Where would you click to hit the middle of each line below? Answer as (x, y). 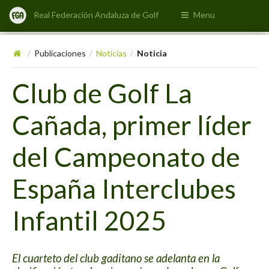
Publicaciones (60, 53)
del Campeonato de (126, 156)
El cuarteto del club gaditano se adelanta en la (116, 258)
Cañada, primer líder (132, 124)
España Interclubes (124, 188)
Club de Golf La (102, 92)
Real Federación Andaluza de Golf (96, 15)
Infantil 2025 (89, 220)
